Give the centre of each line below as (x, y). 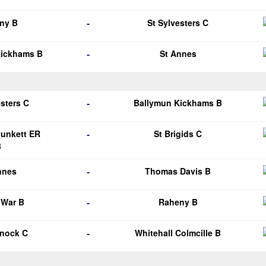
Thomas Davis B (178, 171)
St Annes (178, 53)
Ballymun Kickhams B (178, 103)
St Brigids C (178, 134)
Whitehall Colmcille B (178, 233)
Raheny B (178, 202)
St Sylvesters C (178, 23)
